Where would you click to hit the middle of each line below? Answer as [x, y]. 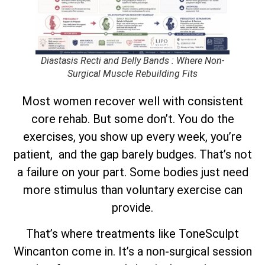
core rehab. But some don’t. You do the [132, 119]
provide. [132, 207]
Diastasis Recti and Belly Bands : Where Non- [132, 60]
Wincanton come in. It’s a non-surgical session [132, 252]
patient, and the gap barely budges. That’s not [132, 154]
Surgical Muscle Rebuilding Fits [132, 73]
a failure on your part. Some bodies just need [132, 172]
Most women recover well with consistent [132, 101]
